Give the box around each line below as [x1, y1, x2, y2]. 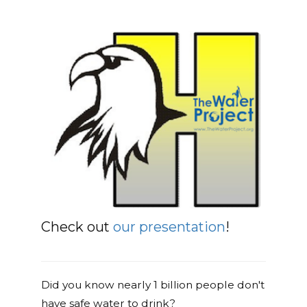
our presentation [113, 218, 225, 235]
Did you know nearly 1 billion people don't [41, 278, 265, 291]
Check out [41, 218, 113, 235]
